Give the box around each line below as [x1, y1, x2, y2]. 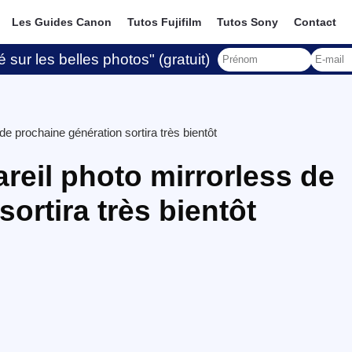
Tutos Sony [217, 16, 279, 28]
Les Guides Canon [12, 16, 112, 28]
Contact [294, 16, 337, 28]
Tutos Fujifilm [127, 16, 202, 28]
